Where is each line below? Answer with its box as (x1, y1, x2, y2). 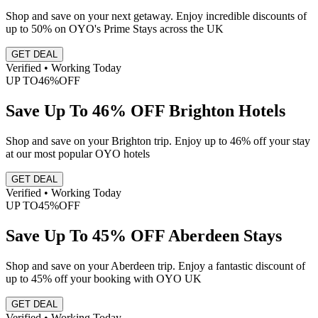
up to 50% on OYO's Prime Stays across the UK (6, 23, 224, 35)
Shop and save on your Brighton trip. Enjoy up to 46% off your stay (6, 134, 310, 147)
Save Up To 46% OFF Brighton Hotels (6, 101, 285, 120)
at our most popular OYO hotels (6, 147, 150, 160)
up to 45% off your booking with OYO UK (6, 272, 202, 285)
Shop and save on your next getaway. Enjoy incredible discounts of (6, 10, 307, 23)
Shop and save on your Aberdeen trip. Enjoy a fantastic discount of (6, 259, 305, 272)
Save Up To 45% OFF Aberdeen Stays (6, 226, 282, 245)
